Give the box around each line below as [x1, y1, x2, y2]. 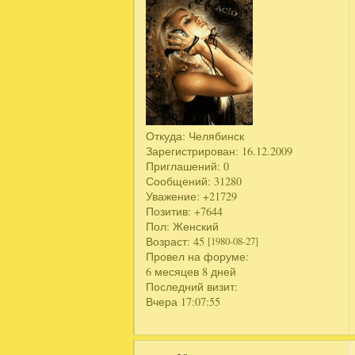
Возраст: [146, 233, 191, 249]
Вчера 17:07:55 [146, 293, 221, 309]
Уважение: [146, 188, 200, 204]
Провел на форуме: [146, 248, 250, 264]
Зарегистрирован [146, 143, 236, 158]
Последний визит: [146, 278, 239, 294]
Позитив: [146, 203, 192, 219]
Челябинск [185, 128, 245, 143]
